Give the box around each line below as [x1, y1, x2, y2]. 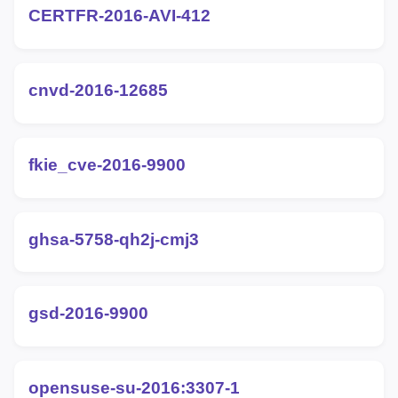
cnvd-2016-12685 [28, 81, 168, 100]
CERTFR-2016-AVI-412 [28, 6, 211, 26]
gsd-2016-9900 [28, 304, 148, 323]
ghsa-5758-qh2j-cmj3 [28, 229, 199, 249]
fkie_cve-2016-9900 [28, 155, 186, 174]
